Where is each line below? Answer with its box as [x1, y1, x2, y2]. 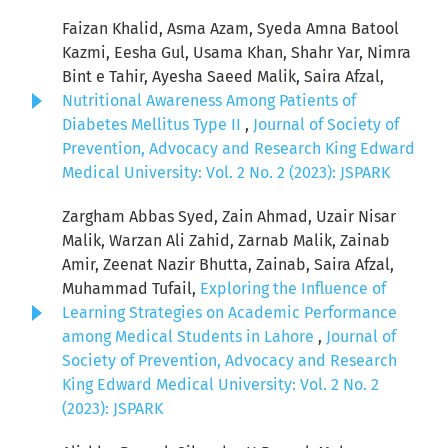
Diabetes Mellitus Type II [62, 115, 245, 135]
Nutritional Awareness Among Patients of [62, 91, 356, 111]
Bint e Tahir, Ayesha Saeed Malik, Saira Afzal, [62, 67, 384, 87]
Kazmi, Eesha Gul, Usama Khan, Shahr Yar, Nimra [62, 43, 411, 63]
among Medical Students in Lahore [62, 327, 318, 347]
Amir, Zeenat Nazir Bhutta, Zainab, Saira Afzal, [62, 255, 394, 275]
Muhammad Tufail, [62, 279, 200, 299]
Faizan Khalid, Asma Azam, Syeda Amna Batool [62, 19, 399, 39]
